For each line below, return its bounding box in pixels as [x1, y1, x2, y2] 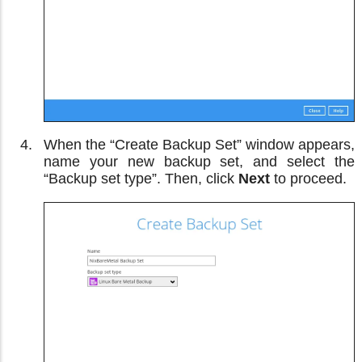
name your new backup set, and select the [44, 153, 355, 170]
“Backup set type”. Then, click [44, 170, 238, 187]
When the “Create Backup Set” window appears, [44, 136, 355, 153]
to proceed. [270, 170, 347, 187]
